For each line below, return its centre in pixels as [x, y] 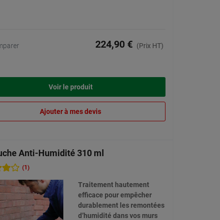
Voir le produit [70, 87]
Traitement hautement [113, 185]
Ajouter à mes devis [70, 112]
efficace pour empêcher [115, 195]
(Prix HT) [150, 46]
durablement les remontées [121, 206]
